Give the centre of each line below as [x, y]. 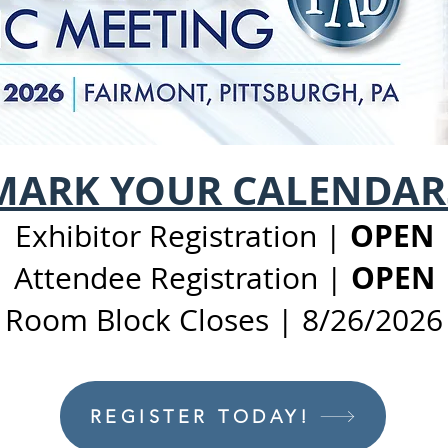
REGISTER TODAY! [200, 416]
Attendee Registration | [182, 278]
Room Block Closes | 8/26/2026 [224, 320]
